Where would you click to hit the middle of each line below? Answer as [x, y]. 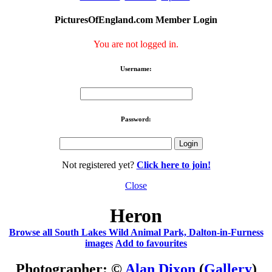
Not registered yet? [99, 165]
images [99, 243]
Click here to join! [173, 165]
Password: [136, 119]
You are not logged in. [136, 44]
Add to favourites [151, 243]
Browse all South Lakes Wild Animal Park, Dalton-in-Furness [136, 232]
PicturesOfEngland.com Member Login [136, 20]
